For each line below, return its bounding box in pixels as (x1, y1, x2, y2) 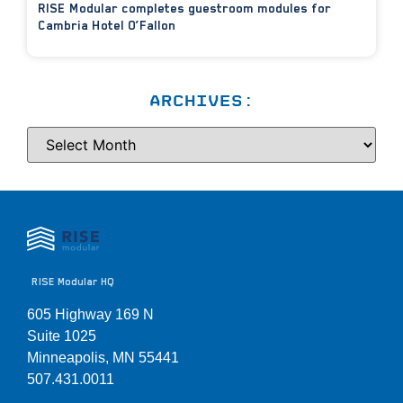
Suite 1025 (27, 327, 96, 344)
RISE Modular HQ (31, 275, 114, 288)
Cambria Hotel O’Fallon (38, 17, 175, 32)
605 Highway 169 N (27, 306, 154, 322)
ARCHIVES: (148, 91, 255, 110)
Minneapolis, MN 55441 (27, 349, 179, 365)
